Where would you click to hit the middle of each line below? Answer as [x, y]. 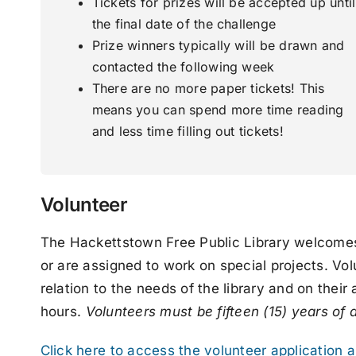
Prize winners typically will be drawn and [218, 46]
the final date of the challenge [184, 24]
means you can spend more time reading [218, 110]
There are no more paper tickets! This [208, 89]
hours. [63, 312]
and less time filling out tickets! [188, 132]
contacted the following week [183, 67]
